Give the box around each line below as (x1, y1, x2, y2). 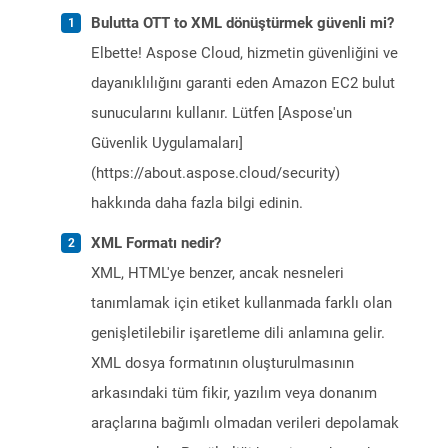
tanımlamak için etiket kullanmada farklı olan (91, 294, 392, 313)
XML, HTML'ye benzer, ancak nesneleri (91, 264, 344, 283)
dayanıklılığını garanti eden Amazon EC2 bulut (91, 74, 395, 93)
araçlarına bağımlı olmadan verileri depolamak (91, 414, 399, 433)
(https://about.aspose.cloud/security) (91, 164, 340, 183)
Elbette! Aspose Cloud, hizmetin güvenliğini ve (91, 44, 398, 63)
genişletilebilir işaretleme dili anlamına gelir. (91, 324, 385, 343)
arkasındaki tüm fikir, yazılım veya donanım (91, 384, 377, 403)
